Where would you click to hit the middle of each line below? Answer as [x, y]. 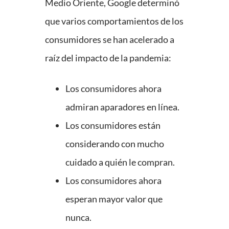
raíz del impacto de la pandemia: [108, 58]
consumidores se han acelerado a [110, 40]
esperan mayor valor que [114, 199]
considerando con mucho [115, 144]
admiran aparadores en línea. [122, 107]
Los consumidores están [113, 125]
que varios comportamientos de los [114, 21]
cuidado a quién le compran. [120, 162]
